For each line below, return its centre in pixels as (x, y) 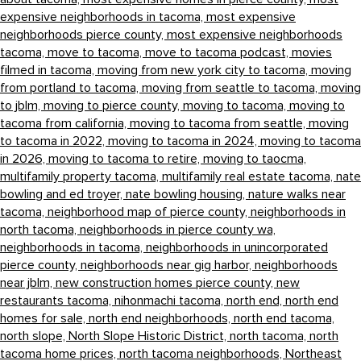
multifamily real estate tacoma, (249, 176)
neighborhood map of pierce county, (149, 212)
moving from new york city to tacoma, (204, 70)
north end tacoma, (284, 318)
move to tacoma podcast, (218, 52)
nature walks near (297, 194)
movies (312, 52)
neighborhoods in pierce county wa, (178, 229)
